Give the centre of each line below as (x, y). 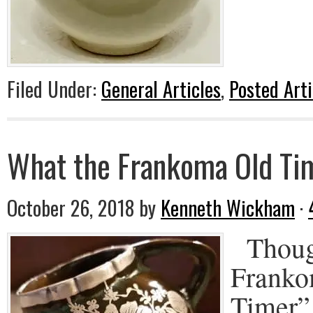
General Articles (161, 89)
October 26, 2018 (71, 208)
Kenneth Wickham (228, 208)
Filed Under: (54, 89)
